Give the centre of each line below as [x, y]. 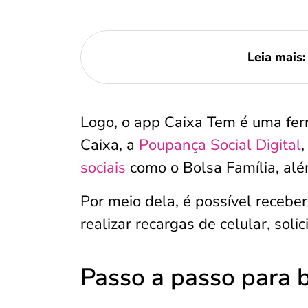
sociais [103, 168]
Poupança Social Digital [220, 145]
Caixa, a [110, 145]
